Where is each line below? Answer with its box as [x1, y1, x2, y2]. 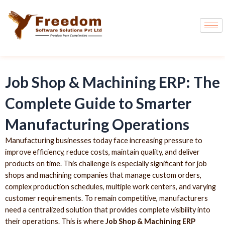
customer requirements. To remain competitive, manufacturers [5, 193, 208, 202]
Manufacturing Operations [5, 115, 189, 133]
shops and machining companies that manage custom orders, [5, 170, 201, 179]
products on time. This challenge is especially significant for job [5, 159, 207, 168]
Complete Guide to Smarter [5, 93, 191, 112]
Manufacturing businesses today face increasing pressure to [5, 136, 202, 145]
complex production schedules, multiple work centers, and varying [5, 182, 216, 191]
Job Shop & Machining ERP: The [5, 72, 220, 91]
